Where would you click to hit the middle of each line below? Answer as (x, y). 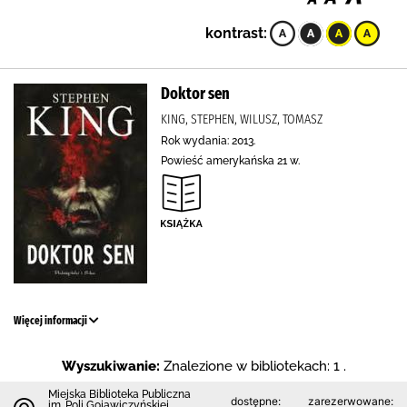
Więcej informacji (51, 321)
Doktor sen (195, 94)
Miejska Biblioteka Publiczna (119, 394)
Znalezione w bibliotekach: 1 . (254, 366)
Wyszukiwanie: (110, 366)
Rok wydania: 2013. (208, 141)
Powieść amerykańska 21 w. (230, 161)
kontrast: (236, 33)
